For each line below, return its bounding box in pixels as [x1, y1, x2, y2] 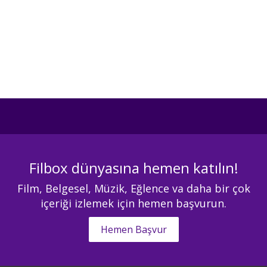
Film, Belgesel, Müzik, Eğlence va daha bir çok [17, 181, 250, 195]
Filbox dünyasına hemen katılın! [29, 158, 238, 178]
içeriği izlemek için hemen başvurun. [41, 196, 226, 210]
